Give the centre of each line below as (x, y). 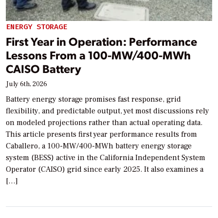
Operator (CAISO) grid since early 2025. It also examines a (105, 169)
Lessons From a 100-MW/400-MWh (98, 54)
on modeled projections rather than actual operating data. (104, 122)
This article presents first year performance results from (101, 134)
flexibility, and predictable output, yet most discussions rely (108, 111)
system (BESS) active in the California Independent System (106, 157)
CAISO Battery (44, 68)
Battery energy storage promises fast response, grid (93, 99)
